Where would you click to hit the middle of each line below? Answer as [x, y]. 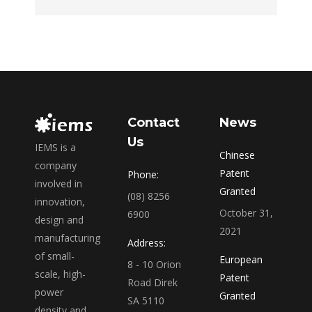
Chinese [237, 155]
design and [59, 220]
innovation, [60, 202]
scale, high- [60, 274]
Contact [153, 123]
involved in [58, 184]
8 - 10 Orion [154, 264]
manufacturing [68, 238]
